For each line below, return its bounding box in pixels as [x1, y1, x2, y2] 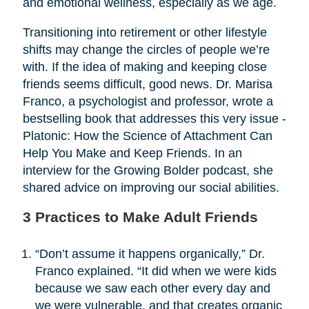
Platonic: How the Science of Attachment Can [22, 128, 272, 143]
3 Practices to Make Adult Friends [22, 208, 258, 225]
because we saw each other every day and [34, 281, 270, 295]
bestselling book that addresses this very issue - [22, 111, 286, 126]
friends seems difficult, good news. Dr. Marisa [22, 77, 272, 91]
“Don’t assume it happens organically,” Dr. [34, 246, 265, 261]
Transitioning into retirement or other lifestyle [22, 25, 267, 39]
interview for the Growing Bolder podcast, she [22, 163, 273, 177]
